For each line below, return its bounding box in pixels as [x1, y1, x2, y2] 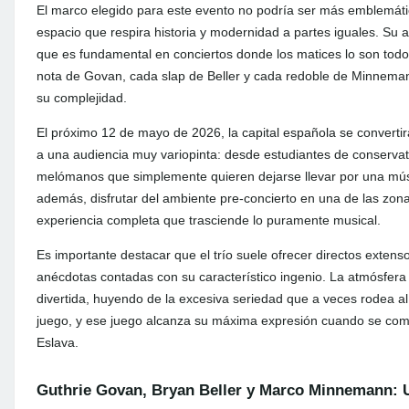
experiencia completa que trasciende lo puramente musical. [37, 213, 381, 227]
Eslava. [37, 335, 79, 350]
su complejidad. [37, 90, 127, 105]
